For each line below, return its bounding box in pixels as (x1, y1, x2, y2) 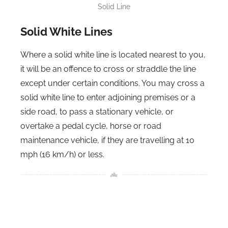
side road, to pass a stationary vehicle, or (20, 106, 174, 117)
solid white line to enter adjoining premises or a (20, 92, 195, 102)
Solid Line (98, 3, 130, 11)
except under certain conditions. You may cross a (20, 78, 205, 88)
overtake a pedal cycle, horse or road (20, 121, 161, 131)
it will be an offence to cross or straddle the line (20, 64, 196, 74)
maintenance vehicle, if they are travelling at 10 (20, 135, 194, 145)
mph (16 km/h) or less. (20, 149, 104, 159)
